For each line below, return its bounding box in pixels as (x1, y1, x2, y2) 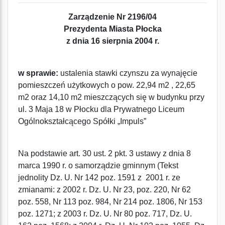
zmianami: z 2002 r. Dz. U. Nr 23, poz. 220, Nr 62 (18, 185, 191, 194)
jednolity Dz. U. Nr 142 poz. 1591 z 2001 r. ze (18, 173, 180, 182)
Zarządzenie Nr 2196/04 (68, 13, 157, 21)
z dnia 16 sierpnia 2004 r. (66, 37, 159, 45)
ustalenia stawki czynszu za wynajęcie (58, 69, 197, 77)
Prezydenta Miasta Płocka (63, 25, 162, 33)
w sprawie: (18, 69, 58, 77)
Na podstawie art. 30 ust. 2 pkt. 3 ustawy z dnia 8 (18, 149, 191, 158)
